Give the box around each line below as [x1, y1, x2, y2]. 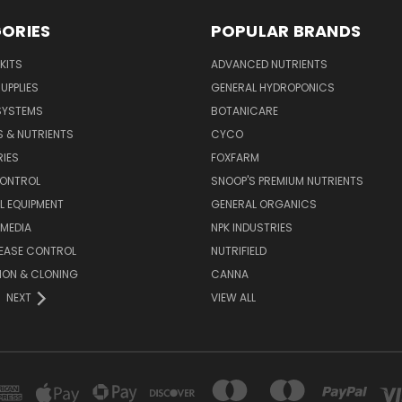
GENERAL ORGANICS [210, 197, 317, 213]
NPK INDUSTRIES [210, 220, 293, 236]
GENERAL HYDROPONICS [210, 80, 335, 96]
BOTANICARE [210, 103, 278, 119]
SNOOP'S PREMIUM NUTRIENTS [210, 173, 363, 189]
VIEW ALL [210, 290, 256, 306]
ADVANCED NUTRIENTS [210, 57, 328, 73]
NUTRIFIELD [210, 243, 267, 259]
